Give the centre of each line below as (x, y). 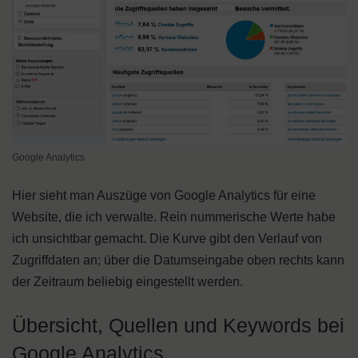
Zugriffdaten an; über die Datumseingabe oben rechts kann (178, 260)
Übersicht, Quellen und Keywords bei (178, 325)
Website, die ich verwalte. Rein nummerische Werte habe (174, 217)
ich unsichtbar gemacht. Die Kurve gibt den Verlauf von (167, 238)
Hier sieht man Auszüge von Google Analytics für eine (164, 195)
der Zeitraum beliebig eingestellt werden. (127, 281)
